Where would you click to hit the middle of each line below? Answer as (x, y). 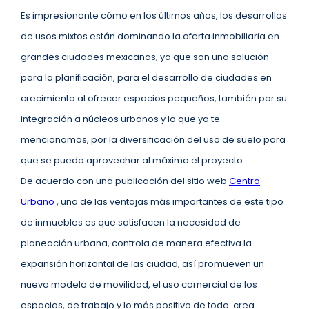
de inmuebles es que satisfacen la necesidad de (131, 222)
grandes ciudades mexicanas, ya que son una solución (145, 57)
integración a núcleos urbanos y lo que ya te (120, 119)
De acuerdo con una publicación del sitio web (125, 181)
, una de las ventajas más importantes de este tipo (169, 202)
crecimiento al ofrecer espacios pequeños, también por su (154, 98)
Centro (245, 181)
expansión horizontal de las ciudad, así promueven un (142, 264)
